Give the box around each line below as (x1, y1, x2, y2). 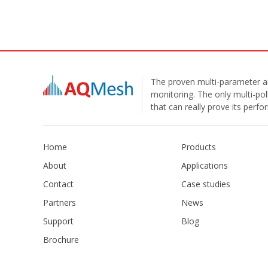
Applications (181, 160, 228, 171)
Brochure (43, 234, 79, 245)
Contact (43, 178, 74, 190)
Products (181, 141, 216, 153)
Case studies (181, 178, 230, 190)
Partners (43, 197, 76, 208)
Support (43, 215, 74, 227)
